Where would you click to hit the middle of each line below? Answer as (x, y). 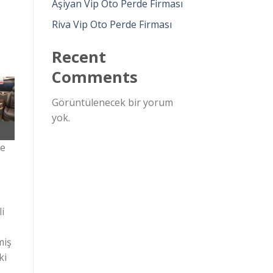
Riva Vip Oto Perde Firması (112, 25)
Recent (79, 57)
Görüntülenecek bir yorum (112, 103)
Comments (94, 77)
